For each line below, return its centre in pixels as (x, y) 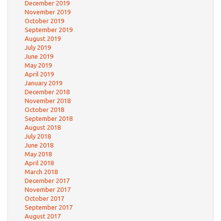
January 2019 (43, 83)
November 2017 (48, 189)
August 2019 (43, 38)
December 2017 (47, 181)
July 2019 (38, 47)
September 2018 (49, 118)
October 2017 (44, 198)
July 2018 (38, 136)
